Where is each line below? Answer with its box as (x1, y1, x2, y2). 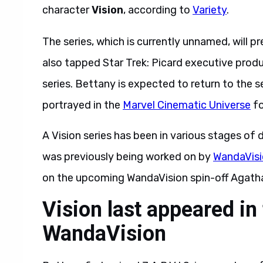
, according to (123, 4, 193, 16)
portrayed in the (42, 99, 123, 112)
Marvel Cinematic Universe (123, 99, 251, 112)
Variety (193, 4, 227, 16)
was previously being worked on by (42, 150, 213, 163)
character (42, 4, 92, 16)
